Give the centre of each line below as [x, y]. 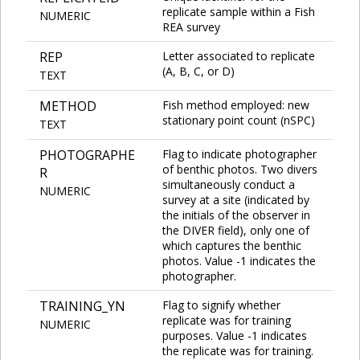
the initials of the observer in [236, 215]
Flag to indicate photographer [239, 153]
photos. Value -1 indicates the [239, 260]
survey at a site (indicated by [236, 199]
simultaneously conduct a [229, 184]
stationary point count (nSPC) [239, 120]
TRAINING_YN [82, 306]
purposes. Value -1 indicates [235, 335]
